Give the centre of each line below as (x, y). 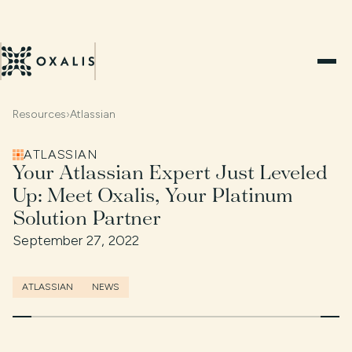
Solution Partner (87, 218)
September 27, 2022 (76, 240)
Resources (39, 114)
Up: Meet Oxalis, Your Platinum (153, 195)
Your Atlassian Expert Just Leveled (170, 172)
